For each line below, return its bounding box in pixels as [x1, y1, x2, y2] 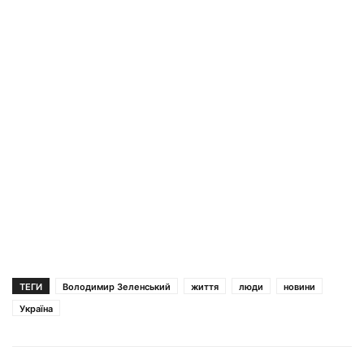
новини [284, 280, 315, 292]
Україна [19, 302, 53, 314]
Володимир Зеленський [63, 280, 171, 292]
